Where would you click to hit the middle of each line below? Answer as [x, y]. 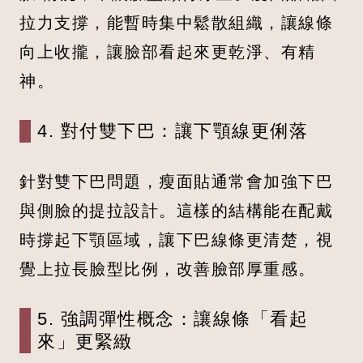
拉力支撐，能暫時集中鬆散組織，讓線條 [176, 22]
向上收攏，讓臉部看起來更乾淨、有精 [168, 51]
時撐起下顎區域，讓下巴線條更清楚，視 [176, 239]
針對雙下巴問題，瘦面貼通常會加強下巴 [176, 181]
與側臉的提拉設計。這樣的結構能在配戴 [176, 210]
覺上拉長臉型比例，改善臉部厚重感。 [168, 268]
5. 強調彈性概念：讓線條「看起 [173, 318]
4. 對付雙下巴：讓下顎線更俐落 [173, 130]
